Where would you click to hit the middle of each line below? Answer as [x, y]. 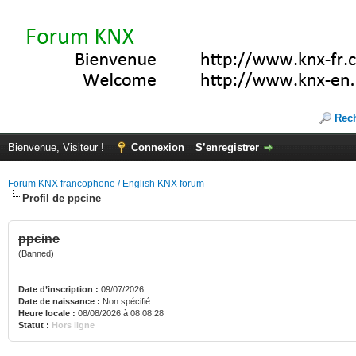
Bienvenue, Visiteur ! [58, 147]
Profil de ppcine [62, 198]
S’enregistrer [227, 147]
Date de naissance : [59, 301]
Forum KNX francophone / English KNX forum [106, 184]
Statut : [34, 325]
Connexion [158, 147]
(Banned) [36, 253]
